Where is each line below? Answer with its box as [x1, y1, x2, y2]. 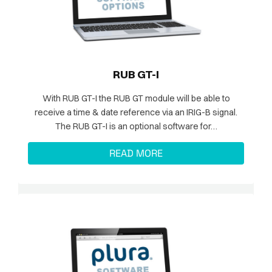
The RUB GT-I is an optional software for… [55, 120, 217, 132]
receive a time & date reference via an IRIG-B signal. [35, 106, 237, 118]
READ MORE [109, 147, 163, 160]
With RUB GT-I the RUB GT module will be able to [42, 92, 230, 104]
